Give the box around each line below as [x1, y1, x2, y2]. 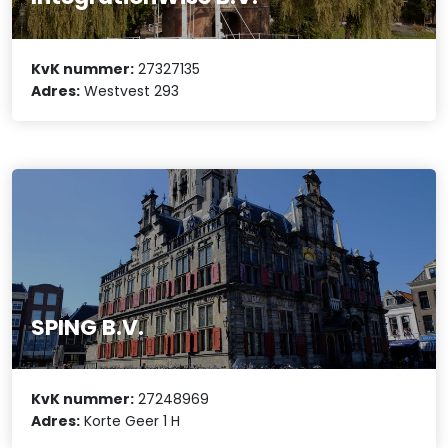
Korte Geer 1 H [80, 411, 181, 432]
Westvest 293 [80, 80, 180, 101]
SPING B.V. [31, 311, 145, 343]
